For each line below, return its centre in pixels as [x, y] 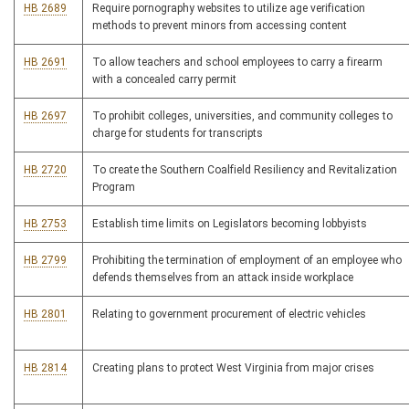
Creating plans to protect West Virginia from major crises [233, 368]
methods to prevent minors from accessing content [220, 26]
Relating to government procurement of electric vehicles [229, 315]
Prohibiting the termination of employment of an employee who [247, 261]
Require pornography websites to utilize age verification [229, 9]
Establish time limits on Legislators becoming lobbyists [230, 224]
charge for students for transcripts [178, 134]
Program [114, 188]
